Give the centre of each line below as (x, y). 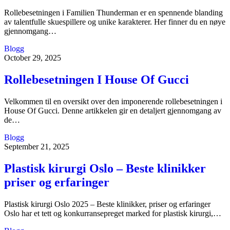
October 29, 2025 (33, 58)
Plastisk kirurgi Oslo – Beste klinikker (105, 168)
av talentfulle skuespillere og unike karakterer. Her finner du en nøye (115, 22)
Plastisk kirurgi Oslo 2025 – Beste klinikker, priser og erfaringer (107, 204)
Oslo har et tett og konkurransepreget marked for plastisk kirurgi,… (113, 213)
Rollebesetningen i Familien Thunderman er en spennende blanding (113, 13)
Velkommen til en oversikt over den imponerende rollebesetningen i (113, 101)
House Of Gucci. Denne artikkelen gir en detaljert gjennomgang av (113, 110)
